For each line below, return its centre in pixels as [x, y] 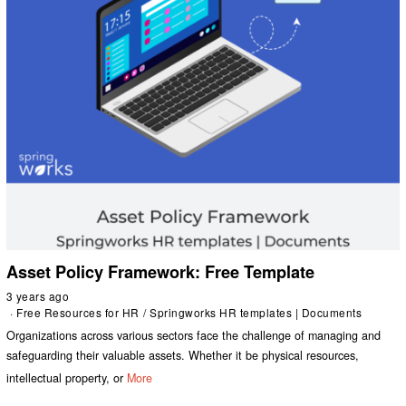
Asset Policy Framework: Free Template [160, 271]
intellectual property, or [64, 377]
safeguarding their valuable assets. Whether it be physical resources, [182, 356]
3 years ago [38, 295]
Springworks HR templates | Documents [256, 312]
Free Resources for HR [78, 312]
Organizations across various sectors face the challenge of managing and [193, 336]
